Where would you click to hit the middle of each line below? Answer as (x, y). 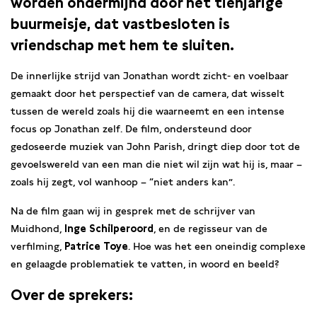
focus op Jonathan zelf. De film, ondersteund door (131, 129)
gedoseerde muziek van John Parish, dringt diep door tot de (155, 146)
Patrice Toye (96, 246)
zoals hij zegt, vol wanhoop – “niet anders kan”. (123, 182)
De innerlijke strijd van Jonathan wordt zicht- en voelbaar (150, 76)
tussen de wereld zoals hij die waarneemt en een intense (148, 111)
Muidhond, (38, 229)
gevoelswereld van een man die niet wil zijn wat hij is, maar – (156, 164)
